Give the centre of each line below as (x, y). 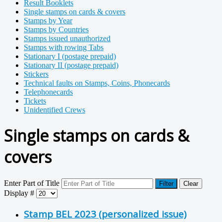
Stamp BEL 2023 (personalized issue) (105, 214)
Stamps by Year (48, 21)
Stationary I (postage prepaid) (70, 56)
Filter (166, 183)
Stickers (36, 74)
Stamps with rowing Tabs (64, 47)
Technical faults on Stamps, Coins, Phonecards (97, 83)
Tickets (35, 101)
